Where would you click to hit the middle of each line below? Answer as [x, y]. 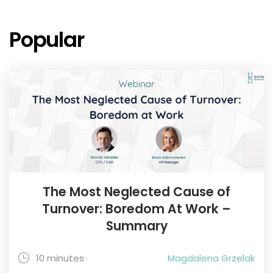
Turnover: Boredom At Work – [136, 209]
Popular [47, 40]
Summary [136, 226]
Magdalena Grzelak [211, 258]
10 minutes [60, 258]
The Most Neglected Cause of [136, 192]
